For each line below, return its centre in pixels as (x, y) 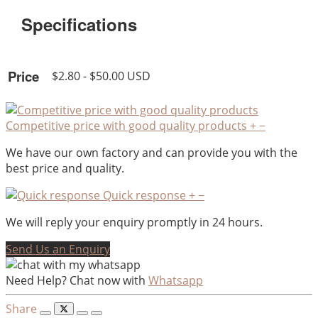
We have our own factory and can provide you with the (152, 153)
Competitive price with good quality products (126, 126)
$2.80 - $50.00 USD (101, 76)
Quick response (144, 196)
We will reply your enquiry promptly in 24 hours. (134, 223)
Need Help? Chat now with (76, 281)
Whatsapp (176, 281)
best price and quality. (65, 169)
